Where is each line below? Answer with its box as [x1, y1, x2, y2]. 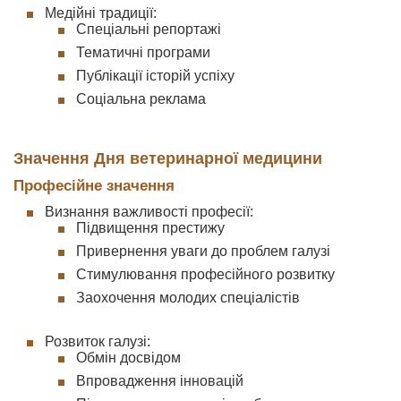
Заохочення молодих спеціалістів [76, 290, 300, 305]
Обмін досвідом [76, 350, 181, 365]
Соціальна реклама [76, 91, 206, 107]
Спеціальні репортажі [76, 21, 221, 37]
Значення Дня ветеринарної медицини [13, 149, 322, 167]
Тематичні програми [76, 45, 210, 60]
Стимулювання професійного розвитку [76, 267, 335, 282]
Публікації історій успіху [76, 68, 235, 83]
